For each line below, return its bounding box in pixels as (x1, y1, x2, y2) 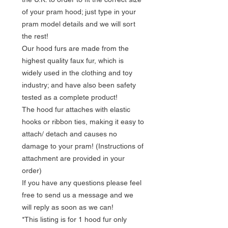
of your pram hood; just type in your (22, 7, 136, 16)
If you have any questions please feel (22, 178, 141, 187)
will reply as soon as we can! (22, 203, 113, 211)
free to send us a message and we (22, 190, 133, 199)
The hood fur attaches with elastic (22, 105, 130, 113)
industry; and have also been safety (22, 80, 136, 89)
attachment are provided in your (22, 154, 125, 162)
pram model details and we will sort (22, 19, 135, 28)
